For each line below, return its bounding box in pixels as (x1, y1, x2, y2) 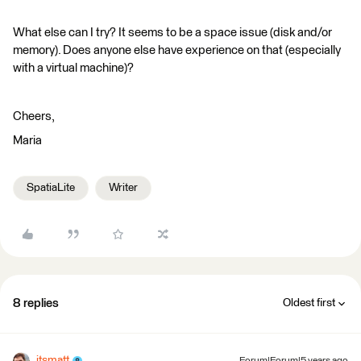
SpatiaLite (27, 182, 75, 193)
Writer (109, 182, 138, 193)
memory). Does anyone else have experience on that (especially (13, 44, 341, 56)
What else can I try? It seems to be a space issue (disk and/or (13, 27, 332, 39)
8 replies (13, 297, 59, 309)
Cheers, (13, 110, 55, 122)
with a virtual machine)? (13, 62, 134, 74)
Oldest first (283, 297, 335, 309)
